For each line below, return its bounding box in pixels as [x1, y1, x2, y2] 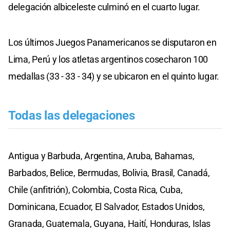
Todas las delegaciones [8, 108, 135, 123]
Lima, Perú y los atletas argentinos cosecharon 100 [8, 53, 208, 65]
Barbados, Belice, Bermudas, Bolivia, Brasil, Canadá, [8, 167, 210, 178]
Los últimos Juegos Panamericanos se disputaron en [8, 36, 217, 48]
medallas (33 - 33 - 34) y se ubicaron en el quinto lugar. [8, 70, 219, 82]
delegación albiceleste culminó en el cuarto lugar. [8, 1, 201, 12]
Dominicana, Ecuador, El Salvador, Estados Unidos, [8, 201, 205, 212]
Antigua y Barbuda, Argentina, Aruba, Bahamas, [8, 150, 195, 161]
